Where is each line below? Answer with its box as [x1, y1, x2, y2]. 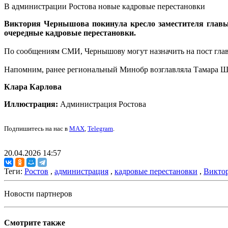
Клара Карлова [4, 82, 62, 92]
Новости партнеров [4, 189, 72, 198]
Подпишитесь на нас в [4, 125, 69, 133]
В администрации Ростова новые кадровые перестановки [4, 2, 205, 11]
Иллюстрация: [4, 100, 58, 109]
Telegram [88, 125, 113, 133]
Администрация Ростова [58, 100, 146, 109]
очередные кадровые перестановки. [4, 28, 136, 38]
